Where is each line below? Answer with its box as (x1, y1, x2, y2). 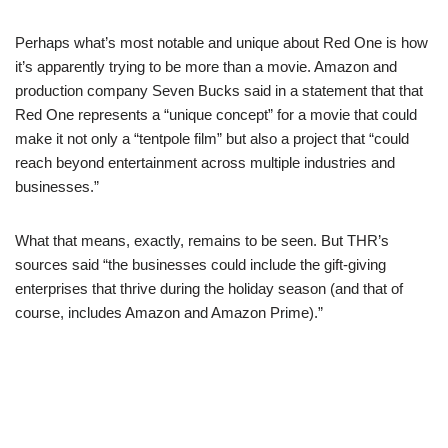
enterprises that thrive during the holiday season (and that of (15, 280, 403, 297)
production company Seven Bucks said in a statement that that (15, 82, 423, 99)
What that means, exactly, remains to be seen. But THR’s (15, 232, 389, 249)
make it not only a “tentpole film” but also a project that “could (15, 130, 409, 147)
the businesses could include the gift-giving (108, 256, 386, 273)
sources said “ (15, 256, 108, 273)
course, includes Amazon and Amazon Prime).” (15, 304, 323, 321)
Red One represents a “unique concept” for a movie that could (15, 106, 417, 123)
